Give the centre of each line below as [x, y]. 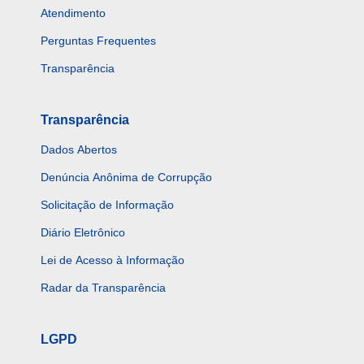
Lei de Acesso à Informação [113, 260]
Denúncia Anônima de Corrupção [126, 178]
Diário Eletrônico [83, 233]
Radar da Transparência [103, 288]
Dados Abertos [79, 150]
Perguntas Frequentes [98, 41]
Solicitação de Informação [107, 205]
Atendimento [73, 13]
